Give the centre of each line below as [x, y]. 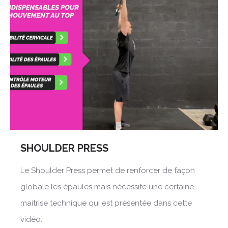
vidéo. [31, 219]
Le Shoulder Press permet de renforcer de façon [108, 170]
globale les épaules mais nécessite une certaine [107, 187]
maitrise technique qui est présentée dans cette [106, 203]
